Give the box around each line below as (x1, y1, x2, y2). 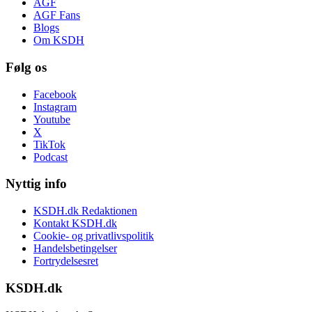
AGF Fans (33, 9, 80, 22)
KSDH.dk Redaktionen (33, 205, 137, 217)
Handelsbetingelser (33, 242, 117, 255)
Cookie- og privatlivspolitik (33, 230, 154, 242)
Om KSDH (33, 34, 84, 47)
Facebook (33, 88, 77, 100)
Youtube (33, 113, 70, 125)
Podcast (33, 150, 68, 163)
